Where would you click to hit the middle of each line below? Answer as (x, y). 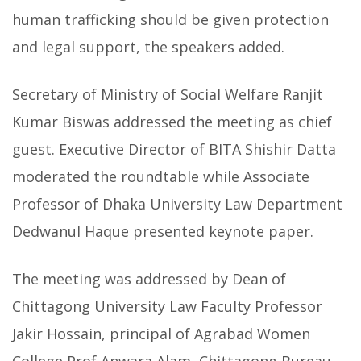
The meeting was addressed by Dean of (149, 279)
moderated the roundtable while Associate (161, 177)
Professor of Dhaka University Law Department (177, 204)
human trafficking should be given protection (170, 20)
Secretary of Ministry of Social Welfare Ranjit (168, 95)
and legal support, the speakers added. (148, 47)
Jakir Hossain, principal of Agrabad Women (161, 334)
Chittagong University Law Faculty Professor (167, 307)
